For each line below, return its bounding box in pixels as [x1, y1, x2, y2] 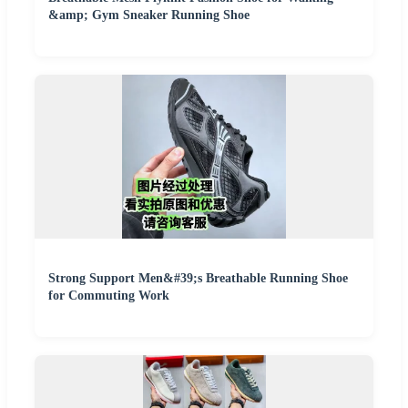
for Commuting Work [48, 288, 169, 302]
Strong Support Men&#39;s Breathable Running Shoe [48, 270, 348, 285]
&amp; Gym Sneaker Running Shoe [48, 7, 250, 22]
